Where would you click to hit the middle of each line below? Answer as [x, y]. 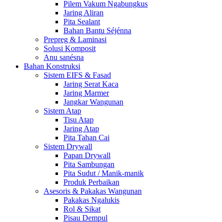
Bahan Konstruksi [52, 66]
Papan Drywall [87, 155]
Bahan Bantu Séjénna [97, 30]
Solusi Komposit [70, 48]
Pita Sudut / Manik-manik [104, 173]
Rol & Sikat [82, 209]
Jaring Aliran [83, 12]
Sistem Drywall [68, 146]
